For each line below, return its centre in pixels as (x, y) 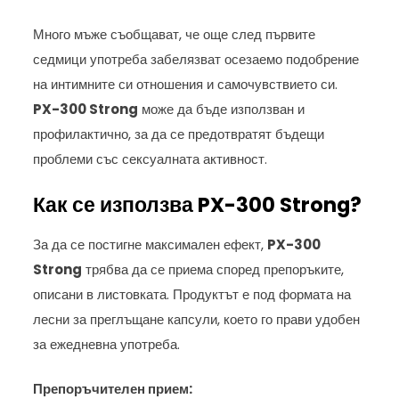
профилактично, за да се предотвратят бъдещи (179, 134)
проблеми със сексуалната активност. (151, 159)
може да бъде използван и (222, 110)
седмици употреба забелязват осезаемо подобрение (196, 60)
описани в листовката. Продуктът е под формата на (192, 294)
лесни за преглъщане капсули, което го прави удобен (197, 319)
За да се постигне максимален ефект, (151, 244)
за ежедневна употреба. (107, 344)
